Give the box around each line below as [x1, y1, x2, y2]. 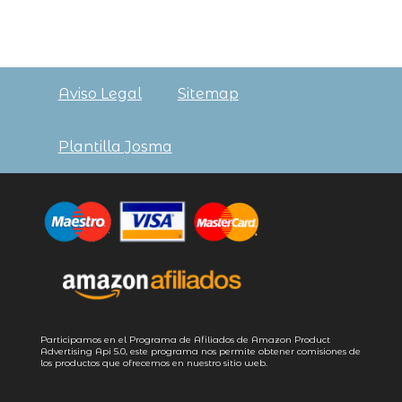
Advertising [39, 345, 95, 357]
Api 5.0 [94, 345, 126, 357]
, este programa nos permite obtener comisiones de [125, 345, 361, 357]
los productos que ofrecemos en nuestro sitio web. [39, 356, 267, 369]
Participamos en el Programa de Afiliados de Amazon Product [39, 333, 330, 345]
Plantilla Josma [57, 137, 172, 155]
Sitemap [177, 84, 239, 102]
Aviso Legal [57, 84, 142, 102]
